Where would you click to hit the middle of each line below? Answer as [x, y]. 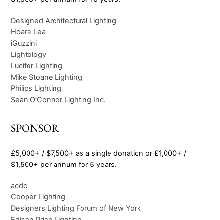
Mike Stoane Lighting [47, 77]
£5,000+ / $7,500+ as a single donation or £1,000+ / [99, 153]
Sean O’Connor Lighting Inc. [58, 99]
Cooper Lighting [38, 197]
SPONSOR [35, 128]
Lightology [29, 54]
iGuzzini [24, 43]
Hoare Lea [28, 32]
